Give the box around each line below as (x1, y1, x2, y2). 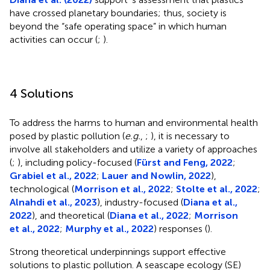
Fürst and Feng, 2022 (137, 156, 233, 168)
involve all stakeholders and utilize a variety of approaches (10, 143, 257, 155)
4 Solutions (10, 86, 74, 101)
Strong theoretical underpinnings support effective (10, 245, 226, 257)
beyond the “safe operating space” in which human (10, 20, 227, 32)
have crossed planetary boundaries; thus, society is (10, 7, 227, 19)
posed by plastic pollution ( (10, 130, 125, 142)
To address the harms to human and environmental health (10, 116, 258, 128)
